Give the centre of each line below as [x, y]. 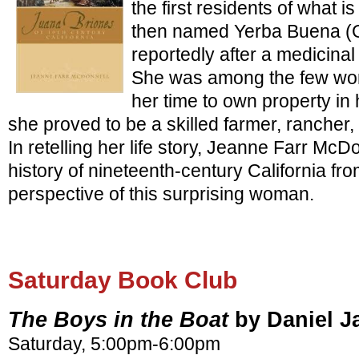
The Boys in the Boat [118, 319]
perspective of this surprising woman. [161, 194]
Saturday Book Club [123, 280]
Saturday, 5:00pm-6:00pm [114, 344]
